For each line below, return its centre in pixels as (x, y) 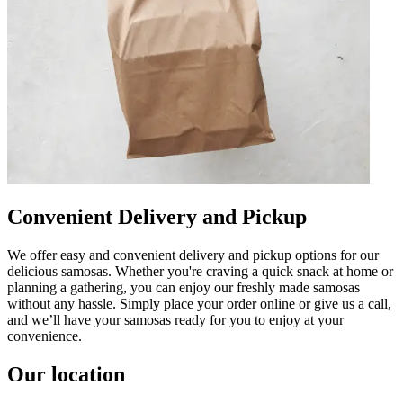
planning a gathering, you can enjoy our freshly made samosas (184, 287)
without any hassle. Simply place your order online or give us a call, (199, 303)
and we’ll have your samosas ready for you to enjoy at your (175, 319)
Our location (66, 374)
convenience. (45, 336)
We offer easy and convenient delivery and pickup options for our (193, 255)
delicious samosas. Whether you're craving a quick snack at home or (200, 271)
